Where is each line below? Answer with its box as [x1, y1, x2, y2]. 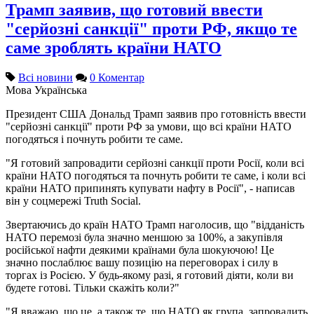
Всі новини [18, 71, 73, 83]
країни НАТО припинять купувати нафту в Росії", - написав [6, 182, 295, 194]
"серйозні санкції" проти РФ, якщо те [6, 19, 297, 38]
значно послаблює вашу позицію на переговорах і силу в [6, 256, 278, 268]
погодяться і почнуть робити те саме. [6, 132, 183, 145]
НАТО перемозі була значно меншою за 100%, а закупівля [6, 231, 282, 243]
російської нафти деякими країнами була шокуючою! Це [6, 243, 274, 256]
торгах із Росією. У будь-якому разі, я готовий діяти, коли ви [6, 268, 294, 281]
